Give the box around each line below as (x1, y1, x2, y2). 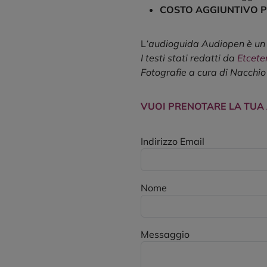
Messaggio (141, 228, 190, 241)
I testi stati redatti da (141, 52, 237, 64)
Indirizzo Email (141, 135, 204, 148)
